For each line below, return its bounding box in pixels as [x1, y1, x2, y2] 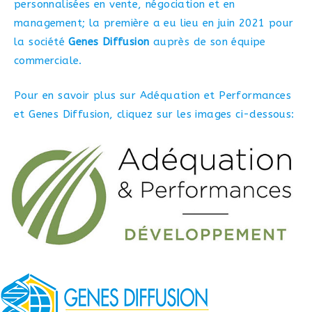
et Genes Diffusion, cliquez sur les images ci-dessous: [14, 107, 295, 120]
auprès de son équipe [149, 36, 266, 49]
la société [14, 36, 69, 49]
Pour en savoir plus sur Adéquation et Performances [14, 88, 291, 102]
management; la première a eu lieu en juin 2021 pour [14, 17, 294, 30]
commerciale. [14, 54, 82, 68]
